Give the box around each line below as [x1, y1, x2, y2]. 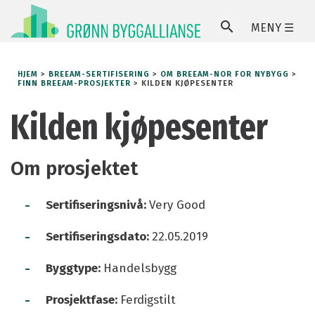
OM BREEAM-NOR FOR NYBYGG [160, 70, 289, 79]
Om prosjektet [11, 156, 138, 180]
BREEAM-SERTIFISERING [49, 70, 150, 79]
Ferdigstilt [120, 292, 176, 307]
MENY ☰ [251, 21, 294, 34]
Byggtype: [46, 260, 103, 276]
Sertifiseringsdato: [46, 229, 152, 244]
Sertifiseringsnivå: [46, 197, 149, 212]
